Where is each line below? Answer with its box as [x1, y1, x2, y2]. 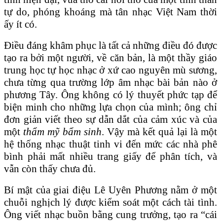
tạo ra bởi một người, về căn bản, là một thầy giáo [4, 51, 217, 64]
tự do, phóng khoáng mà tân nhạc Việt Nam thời [4, 5, 217, 18]
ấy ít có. [4, 18, 37, 30]
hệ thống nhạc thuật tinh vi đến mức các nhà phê [4, 138, 217, 150]
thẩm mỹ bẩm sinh [23, 125, 102, 138]
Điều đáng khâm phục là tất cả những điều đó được [4, 39, 217, 51]
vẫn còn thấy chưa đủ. [4, 162, 96, 175]
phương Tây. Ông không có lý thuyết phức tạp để [4, 88, 217, 101]
